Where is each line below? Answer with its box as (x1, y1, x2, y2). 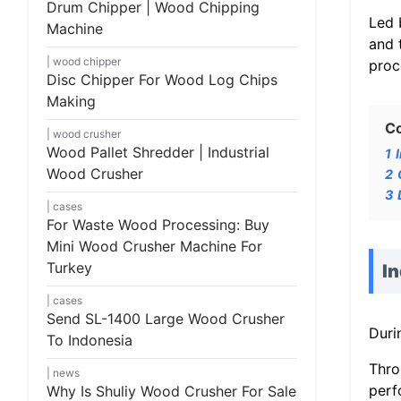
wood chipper (53, 55, 121, 68)
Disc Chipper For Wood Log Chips (47, 71, 277, 89)
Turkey (47, 259, 92, 277)
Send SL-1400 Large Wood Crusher (47, 310, 285, 328)
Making (47, 92, 96, 110)
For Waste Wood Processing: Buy (47, 216, 269, 234)
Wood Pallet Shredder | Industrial (47, 143, 269, 161)
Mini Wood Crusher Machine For (47, 237, 262, 255)
